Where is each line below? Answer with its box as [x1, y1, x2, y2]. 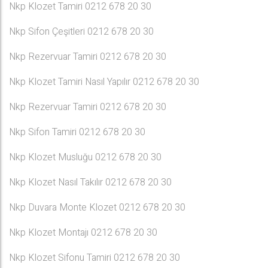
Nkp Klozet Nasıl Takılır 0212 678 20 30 [9, 175, 172, 190]
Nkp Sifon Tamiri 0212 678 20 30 [9, 125, 145, 139]
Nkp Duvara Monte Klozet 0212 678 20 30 [9, 200, 185, 215]
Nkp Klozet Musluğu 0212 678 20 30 [9, 150, 162, 165]
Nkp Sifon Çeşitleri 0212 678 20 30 [9, 25, 154, 39]
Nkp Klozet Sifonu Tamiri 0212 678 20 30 [9, 251, 180, 265]
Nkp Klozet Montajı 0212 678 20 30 [9, 226, 157, 240]
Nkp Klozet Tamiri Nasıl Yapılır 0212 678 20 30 [9, 75, 199, 89]
